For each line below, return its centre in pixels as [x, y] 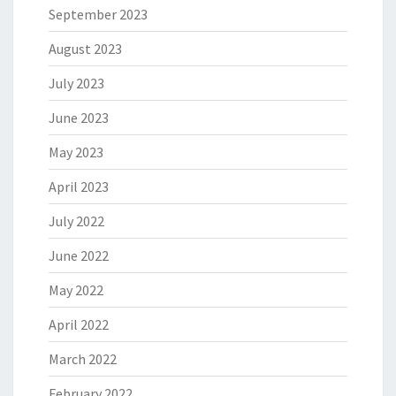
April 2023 [79, 187]
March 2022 [83, 359]
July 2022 [76, 221]
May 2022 [76, 290]
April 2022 [79, 325]
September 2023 [98, 15]
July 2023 [76, 84]
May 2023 [76, 152]
